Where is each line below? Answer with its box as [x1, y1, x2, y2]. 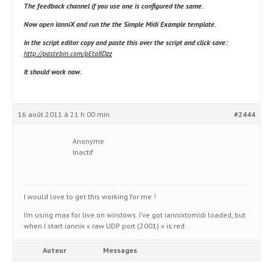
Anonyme [73, 136, 104, 146]
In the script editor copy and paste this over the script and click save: [24, 38, 228, 47]
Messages [103, 246, 137, 255]
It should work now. [24, 67, 82, 76]
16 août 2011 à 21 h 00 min [18, 110, 110, 119]
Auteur [42, 246, 66, 255]
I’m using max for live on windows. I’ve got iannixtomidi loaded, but [24, 210, 246, 219]
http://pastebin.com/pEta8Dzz [24, 49, 112, 58]
